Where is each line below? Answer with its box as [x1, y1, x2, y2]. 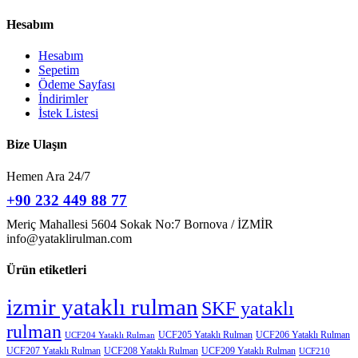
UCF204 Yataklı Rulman [65, 331, 155, 340]
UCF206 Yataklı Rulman [256, 329, 350, 341]
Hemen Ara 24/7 [6, 169, 90, 183]
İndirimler [38, 91, 88, 105]
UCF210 [299, 347, 330, 356]
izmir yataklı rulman [6, 294, 198, 320]
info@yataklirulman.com [6, 231, 132, 245]
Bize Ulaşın [6, 137, 67, 152]
